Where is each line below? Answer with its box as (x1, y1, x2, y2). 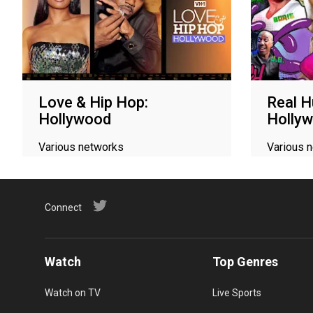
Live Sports (212, 286, 261, 298)
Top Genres (212, 254, 278, 269)
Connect (45, 201, 82, 213)
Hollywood (38, 110, 111, 128)
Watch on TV (45, 286, 101, 298)
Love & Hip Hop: (38, 93, 148, 111)
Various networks (38, 140, 124, 154)
